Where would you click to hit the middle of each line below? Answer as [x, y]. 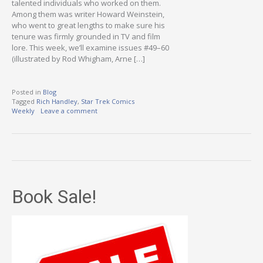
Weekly [23, 111]
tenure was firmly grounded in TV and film [86, 36]
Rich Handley [57, 102]
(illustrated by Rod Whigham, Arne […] [78, 58]
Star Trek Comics [108, 102]
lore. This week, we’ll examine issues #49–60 [90, 47]
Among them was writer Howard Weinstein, [88, 14]
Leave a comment [69, 111]
